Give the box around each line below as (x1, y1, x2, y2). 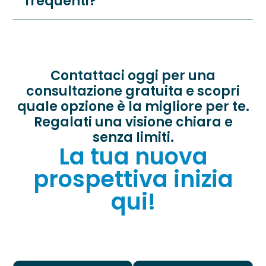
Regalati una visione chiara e (33, 112, 233, 131)
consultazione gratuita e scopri (26, 81, 240, 100)
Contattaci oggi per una (50, 66, 216, 85)
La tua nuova (58, 140, 208, 172)
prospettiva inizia (33, 163, 233, 195)
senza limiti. (92, 128, 174, 147)
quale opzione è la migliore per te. (17, 97, 249, 116)
